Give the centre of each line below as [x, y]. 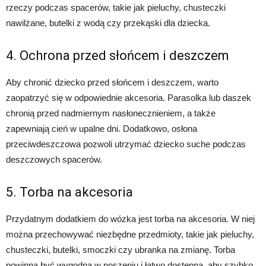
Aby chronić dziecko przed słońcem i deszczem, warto [112, 83]
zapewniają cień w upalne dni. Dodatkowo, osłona [102, 129]
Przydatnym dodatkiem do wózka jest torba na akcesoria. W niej [130, 219]
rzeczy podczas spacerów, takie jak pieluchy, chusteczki [116, 8]
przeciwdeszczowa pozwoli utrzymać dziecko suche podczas [126, 144]
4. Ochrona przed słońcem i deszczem [118, 56]
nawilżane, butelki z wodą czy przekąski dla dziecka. [108, 23]
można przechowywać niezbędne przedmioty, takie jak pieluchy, [130, 235]
